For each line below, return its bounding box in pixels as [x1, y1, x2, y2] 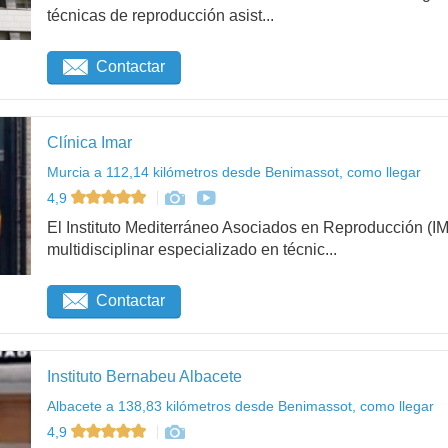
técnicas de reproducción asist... [47, 6, 274, 24]
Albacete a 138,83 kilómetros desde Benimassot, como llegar [47, 397, 434, 414]
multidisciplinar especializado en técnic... [47, 241, 337, 258]
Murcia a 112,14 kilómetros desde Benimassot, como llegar [47, 163, 421, 180]
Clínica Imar [47, 133, 132, 151]
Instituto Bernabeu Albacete [47, 367, 242, 385]
